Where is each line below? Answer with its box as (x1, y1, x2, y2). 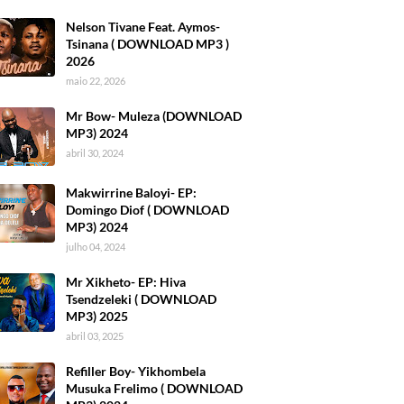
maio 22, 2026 (66, 74, 125, 87)
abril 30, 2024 (66, 146, 124, 159)
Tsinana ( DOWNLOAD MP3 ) (66, 35, 229, 51)
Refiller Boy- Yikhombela (66, 363, 206, 379)
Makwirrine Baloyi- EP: (66, 184, 197, 200)
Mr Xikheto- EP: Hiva (66, 273, 186, 289)
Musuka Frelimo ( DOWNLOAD (66, 380, 243, 396)
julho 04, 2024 (66, 240, 125, 252)
